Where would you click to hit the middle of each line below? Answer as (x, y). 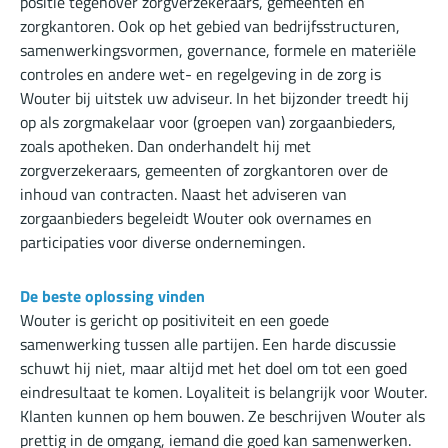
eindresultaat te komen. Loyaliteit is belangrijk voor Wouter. (223, 392)
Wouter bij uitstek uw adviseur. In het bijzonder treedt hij (214, 98)
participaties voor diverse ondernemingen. (162, 242)
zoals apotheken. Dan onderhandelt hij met (165, 146)
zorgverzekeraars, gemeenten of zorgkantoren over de (204, 170)
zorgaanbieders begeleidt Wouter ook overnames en (196, 218)
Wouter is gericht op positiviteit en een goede (174, 320)
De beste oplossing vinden (112, 296)
